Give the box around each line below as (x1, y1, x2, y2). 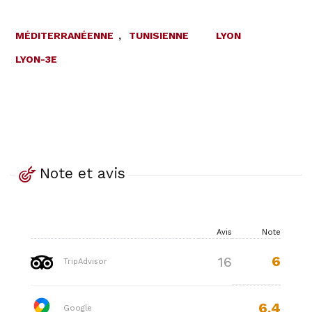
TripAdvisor (61, 256, 108, 266)
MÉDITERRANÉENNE (15, 29, 114, 41)
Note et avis (39, 164, 125, 182)
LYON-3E (15, 53, 57, 65)
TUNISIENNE (129, 29, 189, 41)
